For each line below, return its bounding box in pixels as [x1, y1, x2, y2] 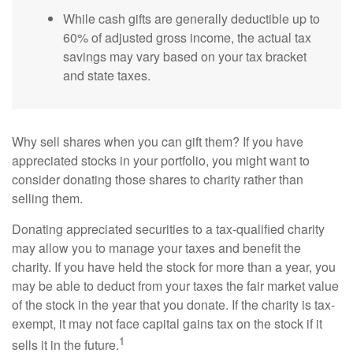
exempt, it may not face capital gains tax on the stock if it [12, 314, 322, 333]
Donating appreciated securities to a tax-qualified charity [12, 220, 325, 239]
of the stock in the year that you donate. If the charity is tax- [12, 295, 335, 314]
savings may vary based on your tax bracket [63, 47, 307, 66]
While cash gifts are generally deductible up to [63, 9, 320, 28]
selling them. [12, 189, 83, 208]
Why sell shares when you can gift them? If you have [12, 132, 303, 151]
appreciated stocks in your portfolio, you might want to [12, 151, 310, 170]
